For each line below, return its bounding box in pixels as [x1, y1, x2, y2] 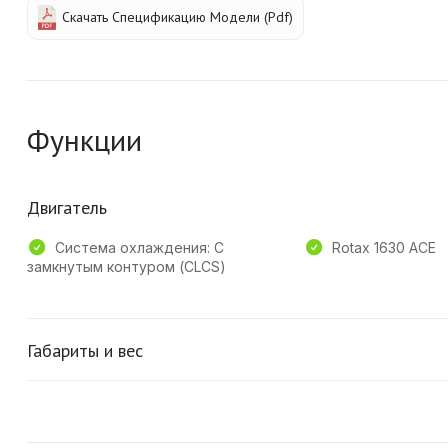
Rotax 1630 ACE [331, 238, 436, 256]
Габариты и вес [27, 338, 143, 362]
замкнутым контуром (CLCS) [27, 257, 226, 275]
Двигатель [27, 195, 107, 219]
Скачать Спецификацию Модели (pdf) [62, 7, 294, 26]
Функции [27, 119, 142, 159]
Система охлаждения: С [55, 238, 224, 256]
